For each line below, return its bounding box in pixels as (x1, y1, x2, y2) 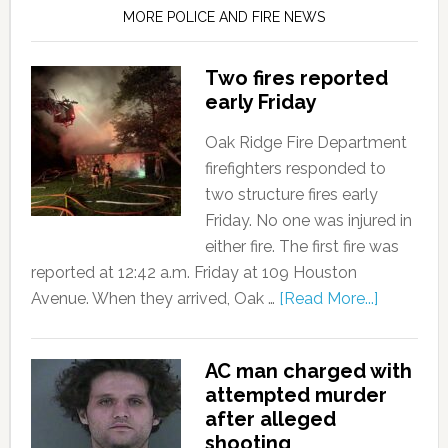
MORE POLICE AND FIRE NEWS (123, 8, 326, 25)
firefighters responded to (204, 158, 386, 178)
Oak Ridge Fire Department (204, 132, 407, 152)
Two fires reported (204, 65, 388, 90)
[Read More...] (278, 288, 378, 308)
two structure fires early (204, 184, 378, 204)
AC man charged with (204, 358, 412, 383)
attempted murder (204, 382, 387, 407)
